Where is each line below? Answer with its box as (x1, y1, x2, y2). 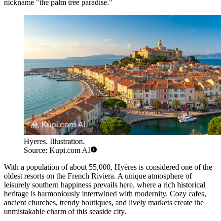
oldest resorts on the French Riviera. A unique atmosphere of (4, 172, 192, 181)
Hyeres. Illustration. (24, 137, 85, 146)
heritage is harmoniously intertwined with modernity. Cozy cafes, (4, 189, 206, 198)
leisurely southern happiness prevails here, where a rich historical (4, 181, 205, 189)
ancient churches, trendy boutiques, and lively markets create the (4, 198, 204, 207)
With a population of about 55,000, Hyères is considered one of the (4, 163, 212, 172)
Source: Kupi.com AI (24, 146, 90, 155)
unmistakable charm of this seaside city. (4, 207, 126, 216)
